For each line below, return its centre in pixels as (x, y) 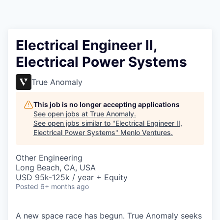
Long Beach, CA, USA (56, 167)
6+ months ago (65, 186)
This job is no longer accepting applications (107, 104)
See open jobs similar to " (74, 123)
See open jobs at (62, 114)
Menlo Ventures (146, 132)
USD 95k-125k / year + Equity (72, 177)
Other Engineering (49, 158)
